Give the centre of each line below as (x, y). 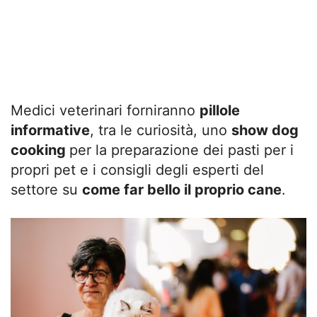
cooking (40, 150)
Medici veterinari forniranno (105, 110)
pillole (220, 110)
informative (50, 130)
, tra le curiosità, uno (161, 130)
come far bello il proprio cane (182, 189)
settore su (46, 189)
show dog (265, 130)
